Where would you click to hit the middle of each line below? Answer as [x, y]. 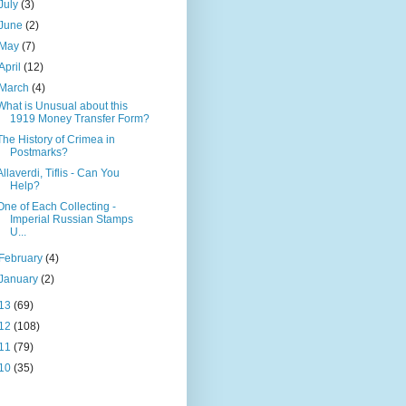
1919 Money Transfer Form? [79, 119]
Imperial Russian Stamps [71, 220]
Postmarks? [39, 153]
